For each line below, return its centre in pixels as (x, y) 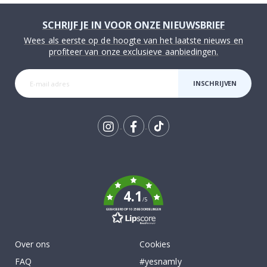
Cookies (155, 244)
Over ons (33, 244)
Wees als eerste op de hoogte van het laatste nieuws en (133, 41)
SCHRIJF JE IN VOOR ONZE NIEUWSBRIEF (133, 25)
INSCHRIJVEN (215, 83)
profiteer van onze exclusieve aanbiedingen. (133, 52)
